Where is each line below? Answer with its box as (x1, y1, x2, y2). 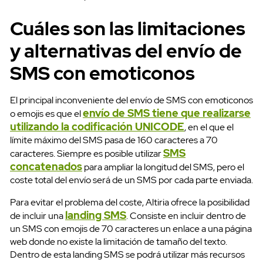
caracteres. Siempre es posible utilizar (10, 147, 163, 160)
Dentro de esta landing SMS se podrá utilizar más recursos (10, 248, 245, 261)
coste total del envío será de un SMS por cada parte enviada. (10, 174, 253, 187)
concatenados (10, 160, 82, 174)
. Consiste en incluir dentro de (126, 210, 246, 222)
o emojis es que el (10, 107, 83, 120)
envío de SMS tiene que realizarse (83, 106, 251, 120)
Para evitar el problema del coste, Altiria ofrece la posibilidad (10, 196, 249, 209)
